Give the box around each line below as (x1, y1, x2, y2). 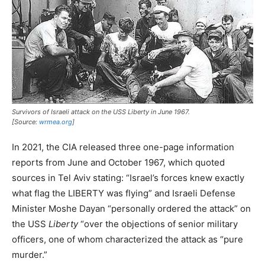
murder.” (12, 248, 47, 260)
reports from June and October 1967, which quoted (12, 156, 225, 168)
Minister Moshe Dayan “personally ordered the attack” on (12, 202, 251, 214)
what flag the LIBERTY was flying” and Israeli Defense (12, 187, 235, 199)
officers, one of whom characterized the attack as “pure (12, 233, 243, 245)
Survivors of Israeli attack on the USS (12, 107, 126, 116)
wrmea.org (39, 117, 72, 126)
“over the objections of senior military (78, 218, 238, 230)
